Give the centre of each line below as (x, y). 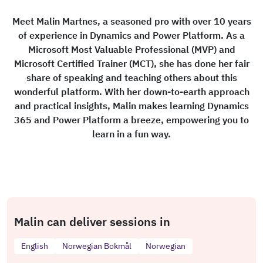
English (35, 246)
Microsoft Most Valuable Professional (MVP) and (131, 49)
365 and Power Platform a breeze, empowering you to (131, 120)
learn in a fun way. (131, 134)
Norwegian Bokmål (97, 246)
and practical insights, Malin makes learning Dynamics (131, 106)
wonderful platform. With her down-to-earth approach (131, 92)
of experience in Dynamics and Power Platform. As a (131, 35)
